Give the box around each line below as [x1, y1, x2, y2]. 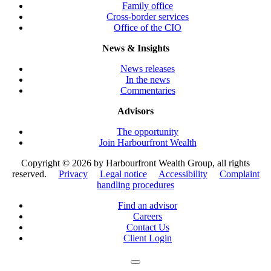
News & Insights [102, 42, 169, 53]
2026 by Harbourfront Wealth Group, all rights [72, 157, 250, 168]
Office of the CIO [114, 22, 181, 33]
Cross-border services [106, 11, 189, 22]
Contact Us [126, 221, 169, 232]
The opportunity [117, 126, 178, 137]
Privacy [58, 168, 88, 179]
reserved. [11, 168, 59, 179]
